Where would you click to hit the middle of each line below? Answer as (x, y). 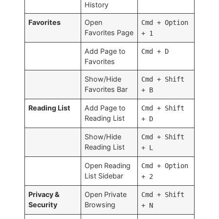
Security (43, 204)
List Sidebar (104, 175)
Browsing (100, 204)
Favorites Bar (106, 89)
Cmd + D (155, 51)
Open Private (106, 194)
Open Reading (108, 165)
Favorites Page (109, 32)
